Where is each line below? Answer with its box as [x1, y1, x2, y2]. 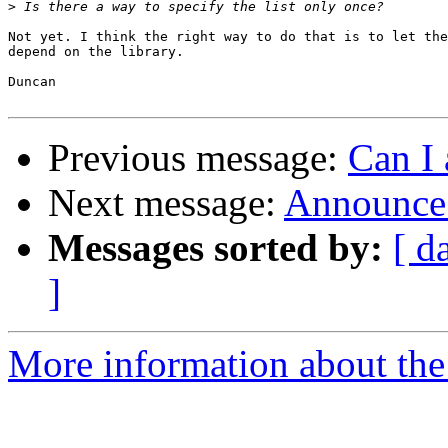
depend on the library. [8, 44, 184, 60]
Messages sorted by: [48, 226, 383, 270]
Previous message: [48, 136, 348, 180]
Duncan [8, 74, 56, 90]
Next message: [48, 181, 284, 225]
